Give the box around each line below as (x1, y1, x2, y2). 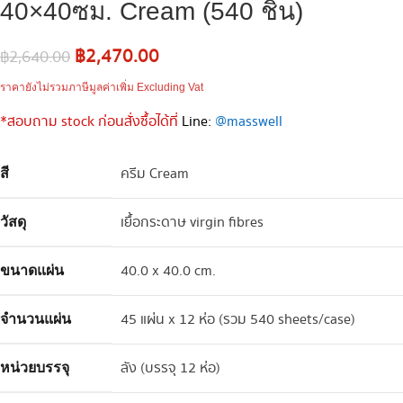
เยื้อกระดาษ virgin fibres (121, 211, 264, 233)
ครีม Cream (121, 163, 189, 184)
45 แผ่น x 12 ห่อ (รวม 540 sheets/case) (121, 309, 355, 330)
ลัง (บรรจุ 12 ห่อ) (121, 357, 220, 379)
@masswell (215, 111, 282, 132)
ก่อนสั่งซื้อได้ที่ (98, 111, 178, 132)
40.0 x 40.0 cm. (121, 260, 216, 282)
